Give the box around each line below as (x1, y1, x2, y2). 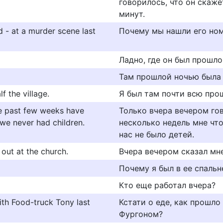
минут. (119, 9, 145, 19)
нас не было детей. (119, 129, 194, 139)
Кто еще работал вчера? (119, 180, 216, 190)
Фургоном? (119, 209, 163, 219)
